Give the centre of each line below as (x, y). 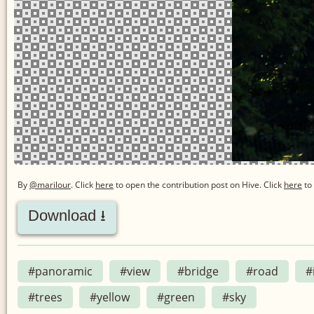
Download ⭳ (67, 215)
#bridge (198, 271)
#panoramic (60, 271)
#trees (45, 297)
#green (176, 297)
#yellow (110, 297)
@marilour (50, 184)
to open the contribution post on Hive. (187, 184)
